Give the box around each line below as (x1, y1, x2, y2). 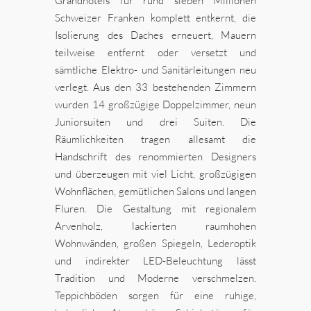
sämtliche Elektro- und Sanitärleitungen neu (55, 62, 256, 76)
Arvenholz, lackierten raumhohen (55, 219, 256, 233)
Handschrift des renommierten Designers (55, 149, 256, 163)
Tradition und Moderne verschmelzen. (55, 271, 256, 285)
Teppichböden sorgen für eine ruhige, (55, 288, 256, 302)
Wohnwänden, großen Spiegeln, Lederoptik (55, 236, 256, 250)
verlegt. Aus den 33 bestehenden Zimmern (55, 80, 256, 94)
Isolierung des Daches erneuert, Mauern (55, 28, 256, 42)
